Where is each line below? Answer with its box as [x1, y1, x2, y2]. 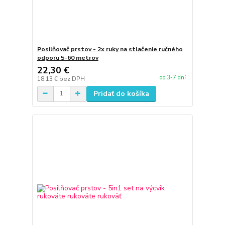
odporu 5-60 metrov [37, 53, 98, 62]
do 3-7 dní [159, 74, 186, 81]
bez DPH [59, 74, 85, 83]
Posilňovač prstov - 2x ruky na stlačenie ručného [37, 45, 183, 53]
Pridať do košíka [93, 88, 149, 98]
